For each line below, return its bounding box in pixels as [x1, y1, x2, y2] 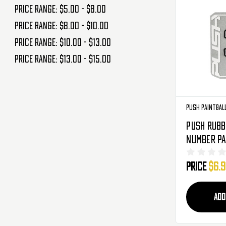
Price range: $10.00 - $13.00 [14, 37, 111, 47]
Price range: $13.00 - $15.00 [14, 54, 111, 64]
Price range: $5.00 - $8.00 [14, 5, 106, 14]
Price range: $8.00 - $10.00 [14, 21, 108, 31]
